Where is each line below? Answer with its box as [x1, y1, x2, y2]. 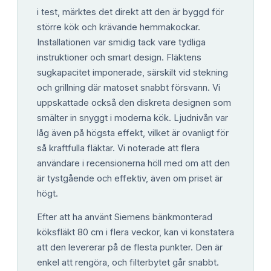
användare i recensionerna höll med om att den [37, 157, 230, 169]
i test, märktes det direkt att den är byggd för [37, 6, 224, 18]
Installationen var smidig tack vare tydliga [37, 36, 206, 48]
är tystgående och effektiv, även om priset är [37, 172, 223, 184]
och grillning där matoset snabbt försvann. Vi [37, 82, 220, 93]
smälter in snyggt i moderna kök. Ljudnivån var [37, 112, 228, 123]
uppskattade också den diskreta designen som [37, 97, 231, 108]
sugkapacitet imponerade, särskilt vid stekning [37, 67, 228, 78]
